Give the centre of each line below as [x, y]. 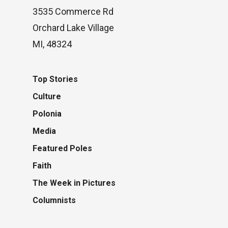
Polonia [47, 113]
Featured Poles [62, 148]
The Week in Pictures [74, 183]
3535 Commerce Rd [73, 11]
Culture [47, 96]
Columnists [54, 200]
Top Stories [55, 79]
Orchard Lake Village [73, 27]
